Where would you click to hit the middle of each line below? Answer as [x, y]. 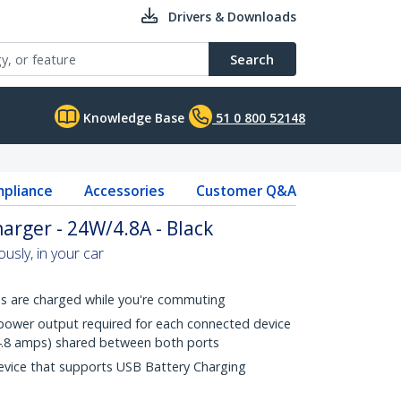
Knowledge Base [132, 118]
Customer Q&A [246, 191]
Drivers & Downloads [232, 17]
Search [252, 59]
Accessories [124, 191]
